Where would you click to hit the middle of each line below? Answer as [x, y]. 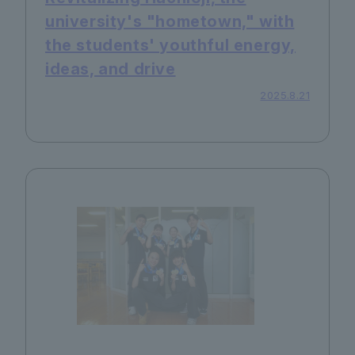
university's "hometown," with [170, 22]
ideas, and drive [111, 69]
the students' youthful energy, [171, 46]
